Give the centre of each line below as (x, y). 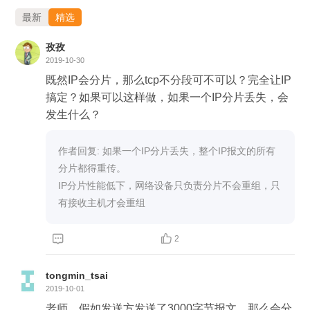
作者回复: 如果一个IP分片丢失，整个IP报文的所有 (167, 151)
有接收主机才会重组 (102, 203)
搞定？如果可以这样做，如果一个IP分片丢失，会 (167, 97)
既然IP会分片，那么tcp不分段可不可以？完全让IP (168, 80)
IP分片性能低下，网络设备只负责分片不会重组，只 (169, 185)
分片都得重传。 (92, 168)
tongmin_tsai (77, 275)
